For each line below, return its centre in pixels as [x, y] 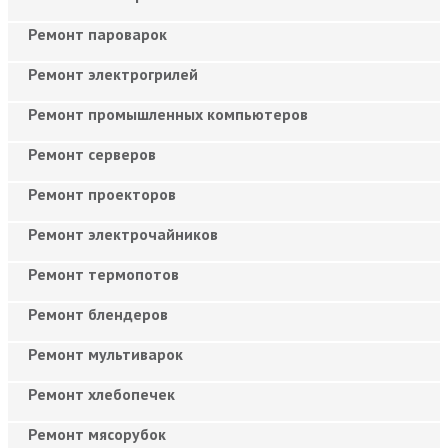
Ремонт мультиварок [105, 353]
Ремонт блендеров [98, 313]
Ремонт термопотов [103, 273]
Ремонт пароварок [97, 33]
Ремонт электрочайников [123, 233]
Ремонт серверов [92, 153]
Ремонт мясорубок [97, 433]
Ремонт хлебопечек [101, 393]
